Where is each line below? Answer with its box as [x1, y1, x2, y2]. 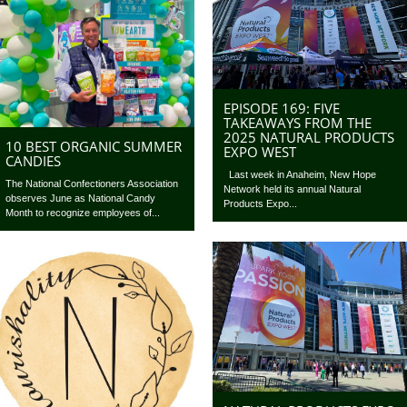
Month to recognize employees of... [5, 206, 161, 218]
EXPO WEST [223, 143, 297, 162]
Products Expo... [223, 198, 298, 210]
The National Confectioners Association [5, 177, 179, 189]
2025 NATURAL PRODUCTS [223, 128, 395, 147]
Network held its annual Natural [223, 184, 362, 195]
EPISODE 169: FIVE [223, 99, 341, 118]
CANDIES [5, 151, 62, 170]
